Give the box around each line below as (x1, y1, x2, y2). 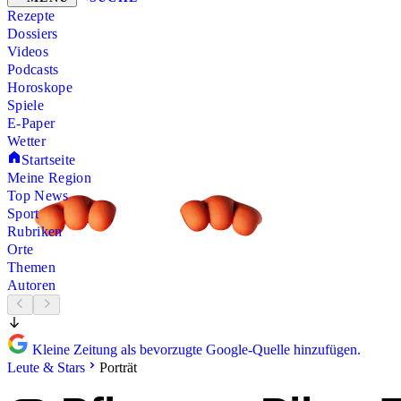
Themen (7, 260, 55, 276)
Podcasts (7, 62, 59, 78)
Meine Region (7, 170, 91, 186)
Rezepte (7, 8, 55, 24)
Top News (7, 188, 69, 204)
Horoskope (7, 80, 73, 96)
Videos (7, 44, 48, 60)
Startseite (21, 152, 76, 168)
